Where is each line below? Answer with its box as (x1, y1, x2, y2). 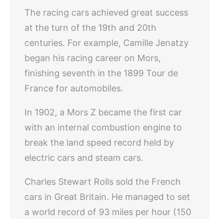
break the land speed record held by (24, 137, 174, 148)
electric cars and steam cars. (24, 153, 143, 163)
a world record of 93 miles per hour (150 (24, 207, 191, 217)
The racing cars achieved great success (24, 7, 188, 18)
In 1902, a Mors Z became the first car (24, 107, 182, 117)
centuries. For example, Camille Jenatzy (24, 38, 189, 48)
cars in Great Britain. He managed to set (24, 192, 190, 202)
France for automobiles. (24, 83, 123, 93)
